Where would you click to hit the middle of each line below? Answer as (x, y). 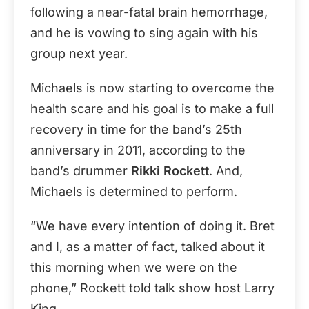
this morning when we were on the (134, 267)
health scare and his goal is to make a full (152, 109)
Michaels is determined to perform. (134, 191)
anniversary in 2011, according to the (138, 150)
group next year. (79, 53)
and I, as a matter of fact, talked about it (148, 247)
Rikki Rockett (170, 171)
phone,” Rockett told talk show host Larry (152, 288)
